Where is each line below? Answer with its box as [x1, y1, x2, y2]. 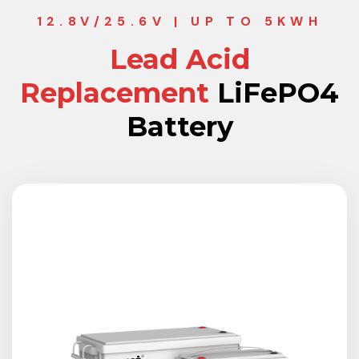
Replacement [20, 76, 209, 110]
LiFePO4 [209, 76, 339, 110]
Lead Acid [109, 42, 250, 76]
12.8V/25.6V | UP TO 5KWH [36, 13, 323, 30]
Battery [126, 110, 233, 143]
